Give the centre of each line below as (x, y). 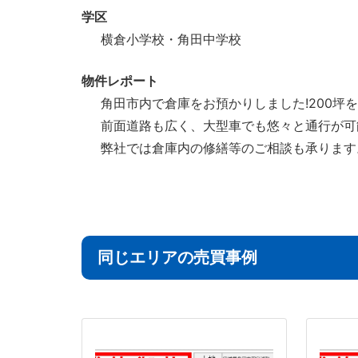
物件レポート (120, 80)
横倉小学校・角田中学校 (171, 39)
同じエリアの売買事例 (177, 257)
